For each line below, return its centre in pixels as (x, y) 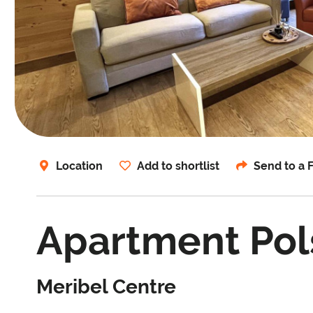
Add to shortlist (178, 166)
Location (79, 166)
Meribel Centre (106, 286)
